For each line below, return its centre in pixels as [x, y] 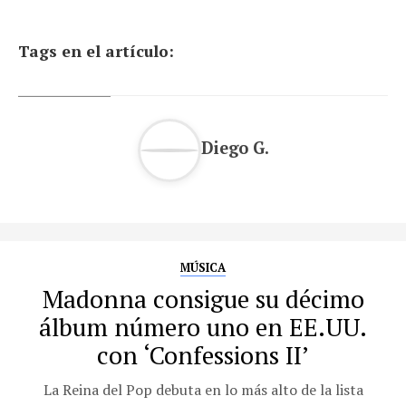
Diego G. [235, 148]
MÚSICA [203, 267]
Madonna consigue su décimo [203, 299]
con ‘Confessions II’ [203, 355]
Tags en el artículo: [96, 51]
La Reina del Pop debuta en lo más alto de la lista [203, 389]
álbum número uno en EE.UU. [203, 327]
